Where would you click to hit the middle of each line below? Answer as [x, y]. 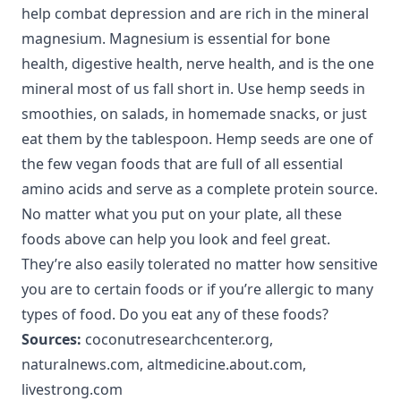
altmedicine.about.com [225, 364]
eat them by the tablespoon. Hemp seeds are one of [197, 138]
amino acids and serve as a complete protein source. [200, 188]
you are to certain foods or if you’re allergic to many [197, 289]
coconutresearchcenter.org [177, 339]
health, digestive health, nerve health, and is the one [198, 63]
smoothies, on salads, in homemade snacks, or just [194, 113]
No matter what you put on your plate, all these [182, 213]
